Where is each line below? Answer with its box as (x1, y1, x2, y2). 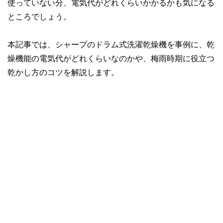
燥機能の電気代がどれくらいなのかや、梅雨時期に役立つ (7, 54, 215, 62)
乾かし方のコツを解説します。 (7, 68, 119, 76)
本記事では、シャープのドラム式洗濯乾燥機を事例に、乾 (7, 40, 215, 48)
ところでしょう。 (7, 12, 71, 20)
